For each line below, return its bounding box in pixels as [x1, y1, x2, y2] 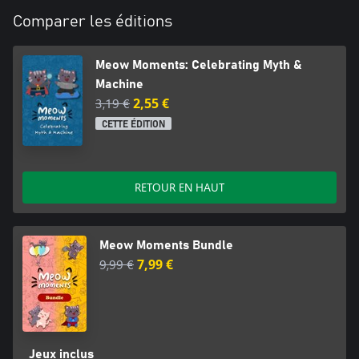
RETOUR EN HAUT [135, 179, 224, 195]
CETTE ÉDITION [102, 119, 166, 130]
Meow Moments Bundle [99, 238, 233, 252]
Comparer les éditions [13, 14, 172, 30]
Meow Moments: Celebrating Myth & [95, 58, 302, 72]
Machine [95, 78, 144, 91]
